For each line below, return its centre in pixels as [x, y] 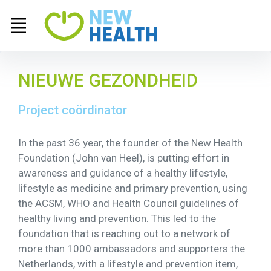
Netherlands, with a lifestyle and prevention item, [128, 263]
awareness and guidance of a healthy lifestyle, [123, 173]
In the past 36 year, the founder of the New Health [130, 142]
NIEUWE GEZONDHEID [108, 80]
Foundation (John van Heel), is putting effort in [124, 158]
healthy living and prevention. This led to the [117, 218]
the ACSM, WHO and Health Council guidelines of [129, 203]
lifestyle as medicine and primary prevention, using [133, 188]
